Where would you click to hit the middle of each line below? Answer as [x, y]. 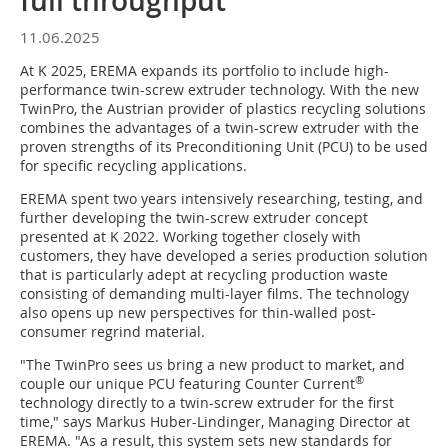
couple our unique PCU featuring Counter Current [187, 383]
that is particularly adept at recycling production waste [204, 274]
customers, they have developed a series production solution [224, 255]
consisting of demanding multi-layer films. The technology [214, 293]
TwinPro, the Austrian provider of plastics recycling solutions [223, 108]
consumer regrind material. [112, 331]
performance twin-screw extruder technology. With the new [219, 89]
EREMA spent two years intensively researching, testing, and [221, 198]
